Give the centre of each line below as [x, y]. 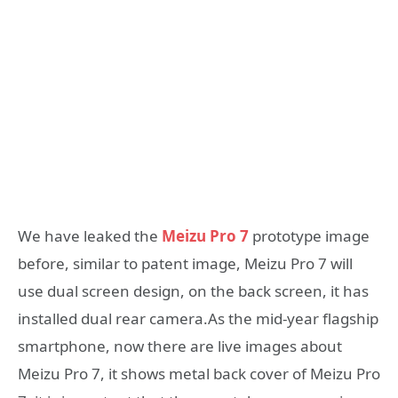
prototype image [311, 235]
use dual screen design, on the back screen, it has [193, 291]
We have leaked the [88, 235]
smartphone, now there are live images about [180, 346]
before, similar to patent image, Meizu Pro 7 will [185, 263]
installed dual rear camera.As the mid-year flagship [198, 318]
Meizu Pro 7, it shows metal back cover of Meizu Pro [199, 373]
